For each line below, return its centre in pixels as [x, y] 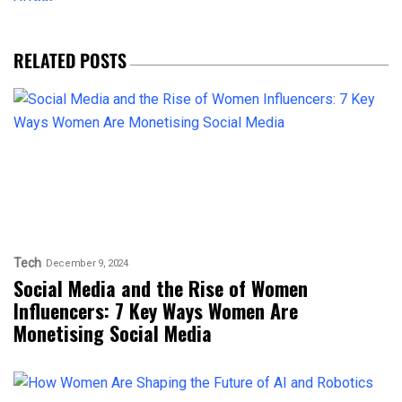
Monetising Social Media [113, 332]
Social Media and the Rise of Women [161, 288]
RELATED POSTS [70, 60]
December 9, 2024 [87, 264]
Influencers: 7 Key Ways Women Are [156, 310]
